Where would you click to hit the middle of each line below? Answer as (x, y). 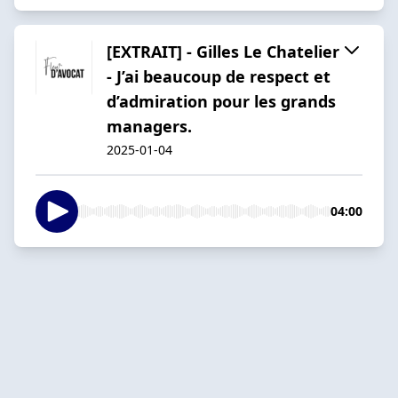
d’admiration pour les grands (221, 101)
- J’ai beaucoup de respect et (219, 76)
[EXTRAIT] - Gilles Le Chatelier (223, 51)
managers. (149, 126)
